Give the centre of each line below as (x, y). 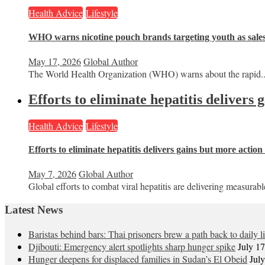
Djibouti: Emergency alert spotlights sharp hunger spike (132, 246)
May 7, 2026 (52, 174)
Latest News (34, 210)
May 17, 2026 (55, 61)
